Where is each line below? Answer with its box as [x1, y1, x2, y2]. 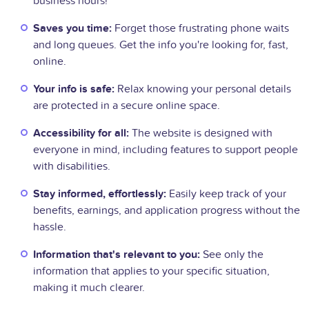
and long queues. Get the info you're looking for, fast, [33, 38, 288, 52]
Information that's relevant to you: [33, 248, 200, 262]
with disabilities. [33, 159, 110, 174]
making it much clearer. [33, 281, 145, 295]
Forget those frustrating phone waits [112, 21, 289, 36]
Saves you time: [33, 21, 112, 36]
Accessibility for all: [33, 126, 129, 141]
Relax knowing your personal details [114, 82, 291, 97]
